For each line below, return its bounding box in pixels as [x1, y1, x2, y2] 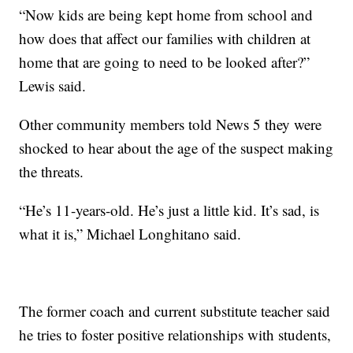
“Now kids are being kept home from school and [19, 4, 314, 24]
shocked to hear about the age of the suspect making [19, 137, 334, 158]
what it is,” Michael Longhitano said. [19, 223, 242, 243]
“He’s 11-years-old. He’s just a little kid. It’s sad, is [19, 199, 320, 220]
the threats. [19, 161, 84, 181]
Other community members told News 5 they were [19, 113, 322, 134]
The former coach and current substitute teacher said [19, 300, 331, 321]
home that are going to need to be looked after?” [19, 51, 310, 72]
